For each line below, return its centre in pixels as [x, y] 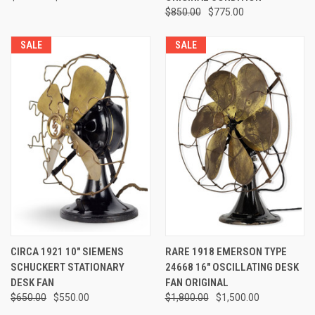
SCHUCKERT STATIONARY [67, 268]
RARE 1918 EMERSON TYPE [226, 252]
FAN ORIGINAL [197, 283]
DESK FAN [32, 283]
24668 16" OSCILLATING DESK [232, 268]
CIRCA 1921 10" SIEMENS [67, 252]
